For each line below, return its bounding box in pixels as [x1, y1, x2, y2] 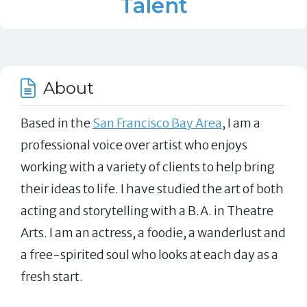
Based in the [20, 115, 93, 132]
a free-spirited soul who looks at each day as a [20, 247, 278, 263]
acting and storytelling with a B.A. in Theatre [20, 203, 273, 219]
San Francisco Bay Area [92, 115, 222, 132]
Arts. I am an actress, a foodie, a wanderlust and [20, 225, 286, 241]
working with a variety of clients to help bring [20, 159, 275, 175]
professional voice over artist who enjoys [20, 137, 247, 153]
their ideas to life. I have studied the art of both [20, 181, 284, 197]
